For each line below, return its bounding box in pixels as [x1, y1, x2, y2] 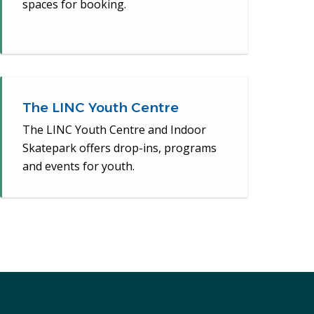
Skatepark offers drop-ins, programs [22, 140, 217, 156]
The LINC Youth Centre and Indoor [22, 122, 207, 138]
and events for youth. [22, 158, 135, 175]
